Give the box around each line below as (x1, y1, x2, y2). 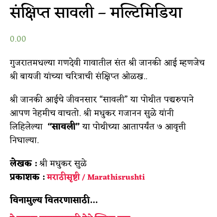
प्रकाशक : (10, 170, 45, 186)
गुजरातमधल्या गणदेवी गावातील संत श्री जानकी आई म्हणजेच (10, 55, 205, 71)
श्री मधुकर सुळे (37, 156, 87, 172)
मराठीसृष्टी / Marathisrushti (47, 171, 145, 185)
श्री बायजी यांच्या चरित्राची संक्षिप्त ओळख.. (10, 69, 147, 85)
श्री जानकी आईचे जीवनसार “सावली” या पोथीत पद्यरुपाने (10, 92, 194, 108)
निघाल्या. (10, 133, 39, 149)
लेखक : (10, 156, 37, 172)
